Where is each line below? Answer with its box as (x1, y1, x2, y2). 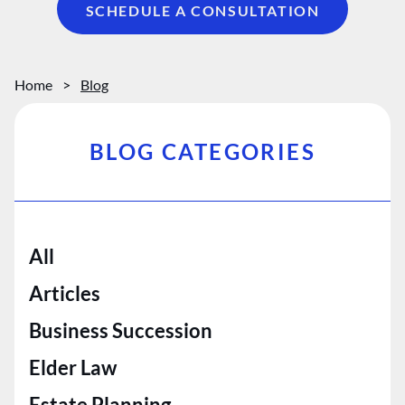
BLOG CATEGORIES (89, 138, 316, 165)
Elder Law (29, 355, 117, 380)
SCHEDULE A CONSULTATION (85, 2, 320, 19)
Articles (29, 281, 100, 306)
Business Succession (29, 318, 212, 343)
